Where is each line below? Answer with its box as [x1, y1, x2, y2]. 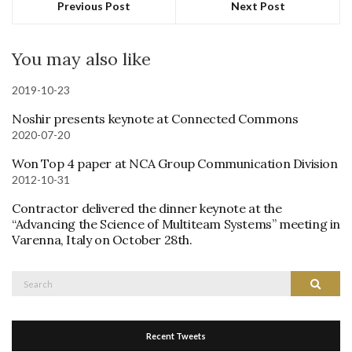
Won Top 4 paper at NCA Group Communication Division [12, 155, 338, 171]
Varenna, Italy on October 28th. [12, 231, 192, 247]
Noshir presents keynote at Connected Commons [12, 110, 299, 126]
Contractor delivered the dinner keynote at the [12, 200, 282, 216]
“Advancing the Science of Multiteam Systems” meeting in [12, 215, 341, 232]
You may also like [12, 47, 151, 70]
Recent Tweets [146, 330, 206, 341]
